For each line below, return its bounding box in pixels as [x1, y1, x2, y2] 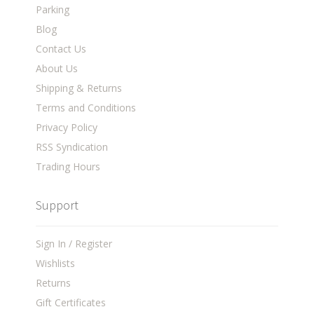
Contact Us [36, 42, 87, 56]
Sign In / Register [36, 237, 113, 251]
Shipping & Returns [36, 81, 123, 95]
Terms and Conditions [36, 101, 137, 115]
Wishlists [36, 257, 76, 271]
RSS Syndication [36, 140, 109, 154]
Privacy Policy [36, 121, 98, 135]
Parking [36, 3, 70, 17]
